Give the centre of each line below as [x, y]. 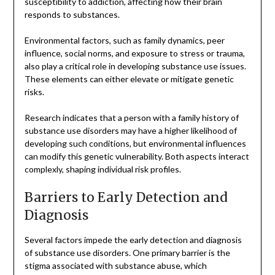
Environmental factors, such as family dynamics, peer [124, 40]
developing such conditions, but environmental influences [135, 143]
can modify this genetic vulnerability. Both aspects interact [137, 156]
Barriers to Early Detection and [126, 197]
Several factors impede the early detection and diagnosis [133, 239]
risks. [34, 91]
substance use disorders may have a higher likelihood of [130, 130]
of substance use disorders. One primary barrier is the [127, 252]
